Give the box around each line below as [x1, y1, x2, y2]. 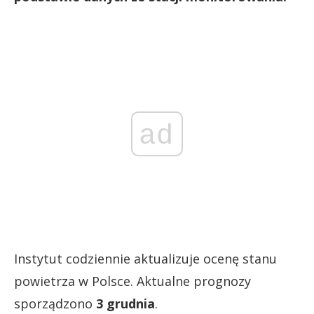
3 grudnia [96, 295, 155, 312]
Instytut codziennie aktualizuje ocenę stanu [14, 250, 277, 267]
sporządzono [14, 295, 96, 312]
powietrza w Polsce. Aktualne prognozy [14, 273, 251, 289]
